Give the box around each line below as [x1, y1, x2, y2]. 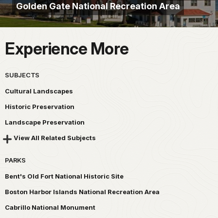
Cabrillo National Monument [5, 203, 95, 212]
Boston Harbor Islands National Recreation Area [5, 188, 160, 196]
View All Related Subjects [14, 134, 96, 142]
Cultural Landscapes [5, 87, 73, 95]
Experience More [5, 39, 129, 59]
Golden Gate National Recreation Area [16, 1, 180, 12]
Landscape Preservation [5, 118, 85, 127]
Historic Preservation [5, 103, 74, 111]
